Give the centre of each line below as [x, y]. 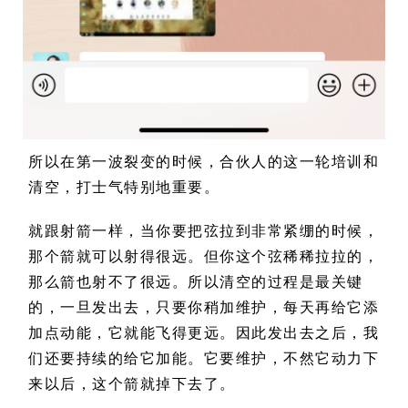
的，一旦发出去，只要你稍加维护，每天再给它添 [204, 307]
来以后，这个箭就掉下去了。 [132, 384]
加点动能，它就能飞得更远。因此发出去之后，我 [204, 333]
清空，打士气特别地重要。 [124, 187]
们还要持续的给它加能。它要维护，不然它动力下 [204, 358]
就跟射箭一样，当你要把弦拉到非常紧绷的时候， [204, 231]
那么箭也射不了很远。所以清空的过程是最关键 [196, 282]
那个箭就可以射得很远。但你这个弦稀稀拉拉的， [204, 256]
